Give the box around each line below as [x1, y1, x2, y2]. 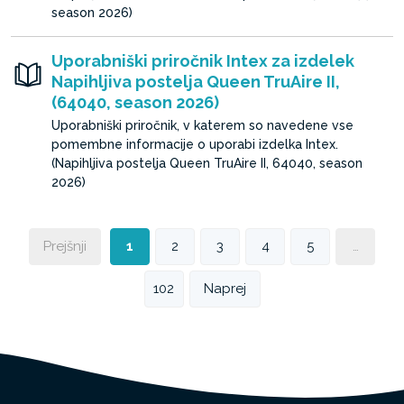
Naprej [203, 280, 246, 297]
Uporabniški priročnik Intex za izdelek [51, 51, 354, 70]
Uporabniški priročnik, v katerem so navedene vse [51, 118, 353, 133]
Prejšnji [43, 238, 87, 254]
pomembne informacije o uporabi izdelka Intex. [51, 137, 338, 151]
